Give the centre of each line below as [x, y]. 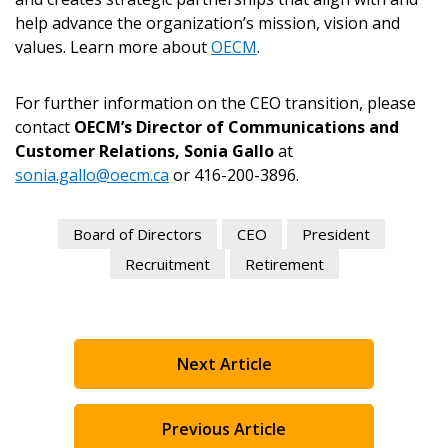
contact [44, 127]
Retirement [284, 264]
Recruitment [167, 264]
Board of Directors [137, 234]
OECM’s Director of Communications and [236, 127]
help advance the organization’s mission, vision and [207, 23]
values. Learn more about [113, 47]
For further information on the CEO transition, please [215, 103]
